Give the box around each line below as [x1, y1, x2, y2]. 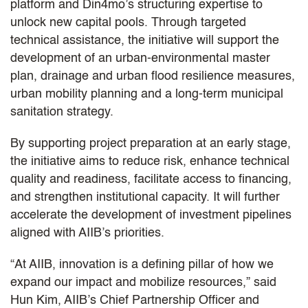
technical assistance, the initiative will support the [10, 34, 279, 47]
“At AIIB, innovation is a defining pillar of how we [10, 258, 274, 271]
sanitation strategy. [10, 105, 113, 118]
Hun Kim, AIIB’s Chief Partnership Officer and [10, 294, 259, 307]
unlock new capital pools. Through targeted [10, 16, 246, 29]
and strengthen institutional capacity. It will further [10, 190, 280, 203]
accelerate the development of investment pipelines [10, 208, 291, 221]
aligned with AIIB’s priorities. [10, 226, 164, 239]
